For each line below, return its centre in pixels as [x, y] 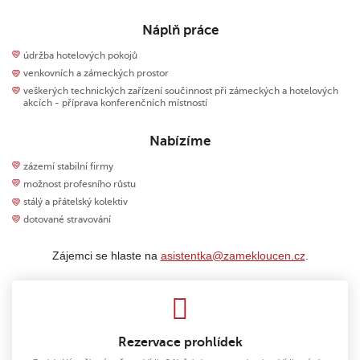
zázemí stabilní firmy [69, 166]
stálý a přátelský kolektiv [76, 202]
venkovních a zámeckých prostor [96, 74]
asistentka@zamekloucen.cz [233, 256]
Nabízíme [180, 141]
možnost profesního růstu [80, 184]
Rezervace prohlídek [180, 343]
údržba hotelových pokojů [81, 55]
